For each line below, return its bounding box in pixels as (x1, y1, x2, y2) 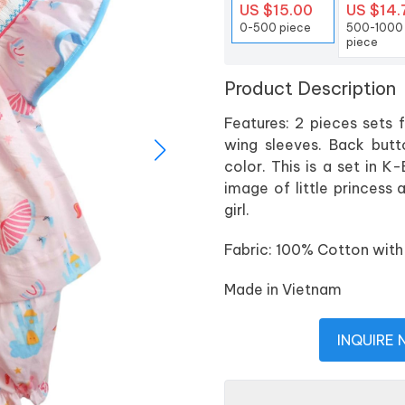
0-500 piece (240, 21, 311, 35)
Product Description (224, 77, 396, 100)
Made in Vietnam (224, 280, 342, 299)
